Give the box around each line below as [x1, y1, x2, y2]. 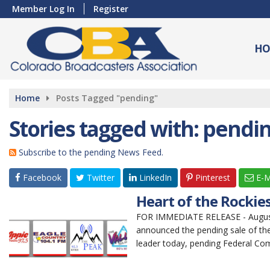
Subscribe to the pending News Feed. [19, 146, 163, 158]
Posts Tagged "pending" [56, 92, 158, 104]
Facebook [20, 172, 61, 183]
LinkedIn [137, 172, 172, 183]
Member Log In [12, 3, 75, 14]
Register [93, 3, 128, 14]
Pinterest [193, 172, 230, 183]
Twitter [84, 172, 115, 183]
